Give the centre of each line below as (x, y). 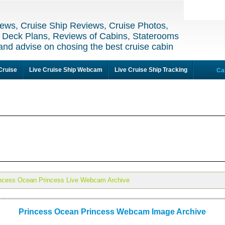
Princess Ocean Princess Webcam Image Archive (112, 212)
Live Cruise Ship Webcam (66, 70)
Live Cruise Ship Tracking (151, 70)
